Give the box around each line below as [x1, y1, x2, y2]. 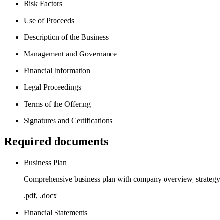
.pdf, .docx [24, 191, 57, 200]
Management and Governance [24, 49, 117, 58]
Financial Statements [24, 208, 87, 217]
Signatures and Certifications [24, 116, 112, 125]
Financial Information [24, 66, 90, 75]
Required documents [4, 135, 108, 148]
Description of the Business [24, 32, 109, 41]
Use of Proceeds [24, 16, 74, 25]
